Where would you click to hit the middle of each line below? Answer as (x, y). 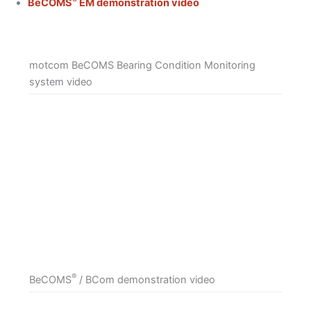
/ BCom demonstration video (145, 279)
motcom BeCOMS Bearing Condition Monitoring (142, 65)
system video (60, 82)
